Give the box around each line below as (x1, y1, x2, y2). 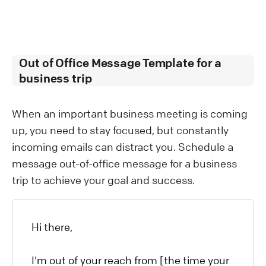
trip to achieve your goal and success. (12, 173, 195, 186)
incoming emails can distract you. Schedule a (12, 140, 233, 153)
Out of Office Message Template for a (19, 55, 222, 70)
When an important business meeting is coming (12, 106, 248, 120)
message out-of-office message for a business (12, 156, 237, 170)
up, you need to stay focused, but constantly (12, 123, 229, 137)
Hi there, (31, 220, 72, 233)
